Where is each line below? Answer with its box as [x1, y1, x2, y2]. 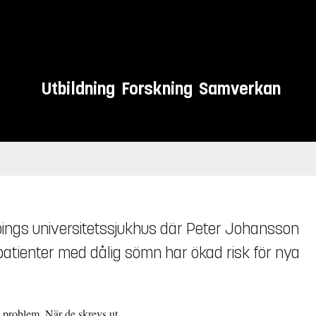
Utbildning [42, 78, 116, 100]
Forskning [121, 78, 193, 100]
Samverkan [199, 78, 281, 100]
